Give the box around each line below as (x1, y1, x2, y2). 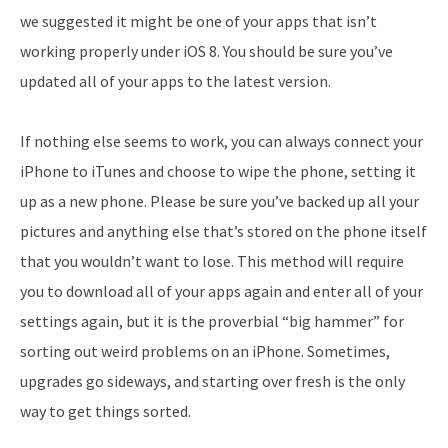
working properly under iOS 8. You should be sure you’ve (20, 41, 393, 62)
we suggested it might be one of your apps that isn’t (20, 11, 377, 32)
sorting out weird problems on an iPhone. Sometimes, (20, 341, 390, 362)
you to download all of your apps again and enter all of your (20, 281, 423, 302)
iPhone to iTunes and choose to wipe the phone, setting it (20, 161, 416, 182)
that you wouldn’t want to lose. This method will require (20, 251, 404, 272)
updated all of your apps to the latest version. (20, 71, 331, 92)
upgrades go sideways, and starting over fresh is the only (20, 371, 405, 392)
